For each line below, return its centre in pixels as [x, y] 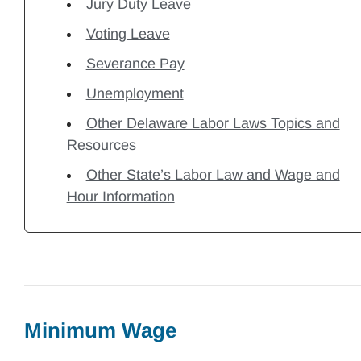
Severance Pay [135, 64]
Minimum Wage [100, 330]
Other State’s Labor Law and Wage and [213, 175]
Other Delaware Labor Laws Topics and [213, 123]
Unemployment [135, 93]
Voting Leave [128, 34]
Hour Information [120, 197]
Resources [101, 145]
